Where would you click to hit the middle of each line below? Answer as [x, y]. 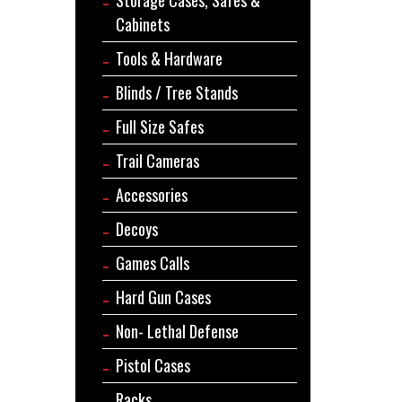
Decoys [136, 228]
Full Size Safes [159, 126]
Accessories [151, 194]
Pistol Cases [153, 365]
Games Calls [152, 262]
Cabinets [142, 24]
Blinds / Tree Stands [176, 92]
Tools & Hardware [169, 58]
